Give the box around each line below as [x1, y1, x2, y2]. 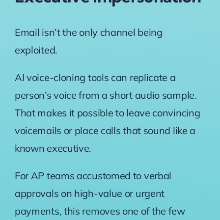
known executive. [14, 142, 92, 155]
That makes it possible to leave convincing [14, 107, 200, 119]
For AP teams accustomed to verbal [14, 169, 172, 182]
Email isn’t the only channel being [14, 26, 163, 39]
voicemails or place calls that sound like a [14, 124, 196, 137]
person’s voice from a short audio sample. [14, 89, 197, 102]
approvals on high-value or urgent [14, 187, 165, 200]
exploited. [14, 44, 60, 56]
